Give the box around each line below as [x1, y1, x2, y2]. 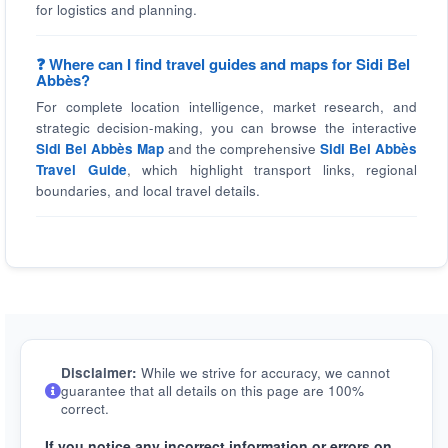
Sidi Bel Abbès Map [36, 139, 164, 158]
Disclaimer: [61, 363, 137, 382]
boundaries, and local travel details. [36, 181, 260, 200]
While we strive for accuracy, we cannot [137, 363, 390, 382]
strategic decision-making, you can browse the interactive [36, 118, 417, 137]
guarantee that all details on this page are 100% [61, 381, 364, 400]
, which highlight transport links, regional [126, 160, 417, 179]
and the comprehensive [164, 139, 320, 158]
